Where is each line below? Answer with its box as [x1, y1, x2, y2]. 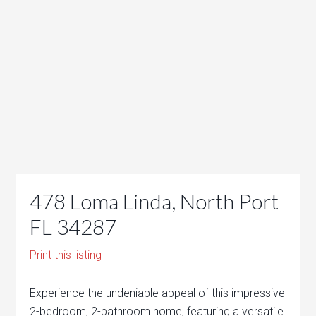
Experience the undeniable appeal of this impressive [30, 286, 286, 300]
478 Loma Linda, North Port [30, 188, 279, 214]
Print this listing [30, 248, 102, 262]
